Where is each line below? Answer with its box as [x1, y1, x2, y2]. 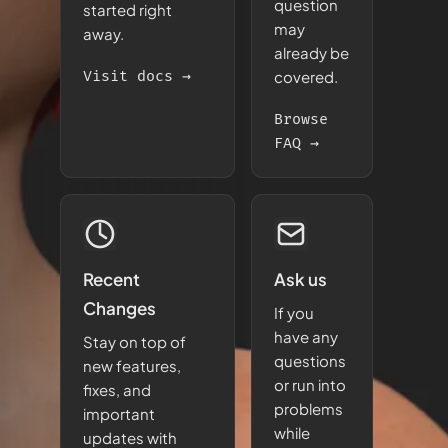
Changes [83, 297, 156, 319]
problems [274, 399, 343, 418]
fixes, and [83, 380, 151, 399]
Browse [274, 110, 328, 128]
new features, [83, 356, 181, 375]
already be [274, 43, 349, 62]
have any [274, 327, 338, 346]
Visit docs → [83, 67, 191, 85]
